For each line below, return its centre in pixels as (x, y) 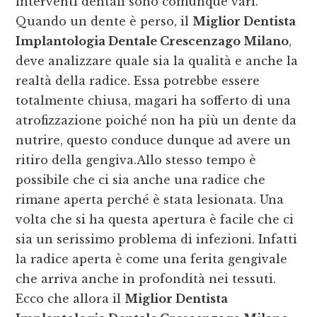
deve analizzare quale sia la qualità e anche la (157, 61)
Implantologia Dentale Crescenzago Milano (152, 41)
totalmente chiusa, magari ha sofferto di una (154, 101)
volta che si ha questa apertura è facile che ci (155, 220)
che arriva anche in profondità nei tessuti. (146, 279)
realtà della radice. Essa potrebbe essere (138, 81)
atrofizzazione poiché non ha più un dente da (156, 121)
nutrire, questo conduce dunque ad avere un (154, 140)
